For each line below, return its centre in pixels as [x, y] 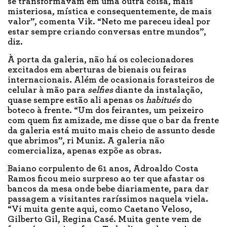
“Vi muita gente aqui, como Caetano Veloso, [100, 210]
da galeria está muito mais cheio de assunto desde [111, 131]
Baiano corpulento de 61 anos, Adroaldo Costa [103, 169]
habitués [164, 101]
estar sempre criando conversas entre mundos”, [107, 32]
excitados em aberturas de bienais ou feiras [97, 70]
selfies [101, 90]
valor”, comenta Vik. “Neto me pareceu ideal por [109, 22]
